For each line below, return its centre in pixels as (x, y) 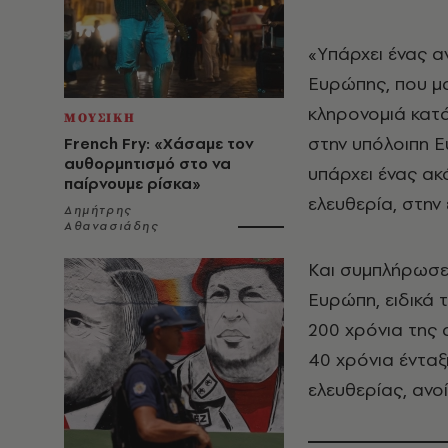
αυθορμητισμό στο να (147, 163)
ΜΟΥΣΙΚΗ (100, 118)
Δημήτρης (98, 210)
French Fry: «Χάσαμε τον (159, 143)
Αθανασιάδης (111, 226)
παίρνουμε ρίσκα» (132, 183)
